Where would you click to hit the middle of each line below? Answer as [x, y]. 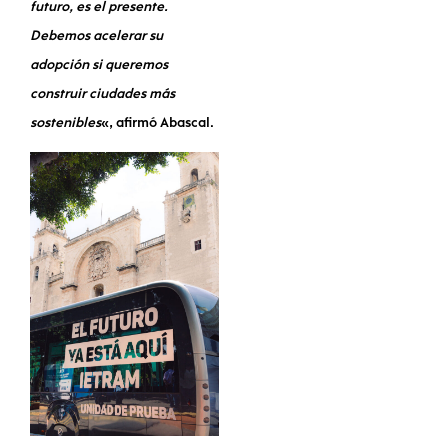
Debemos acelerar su [96, 36]
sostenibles [65, 123]
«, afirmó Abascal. [157, 123]
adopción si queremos [99, 65]
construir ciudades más [102, 94]
